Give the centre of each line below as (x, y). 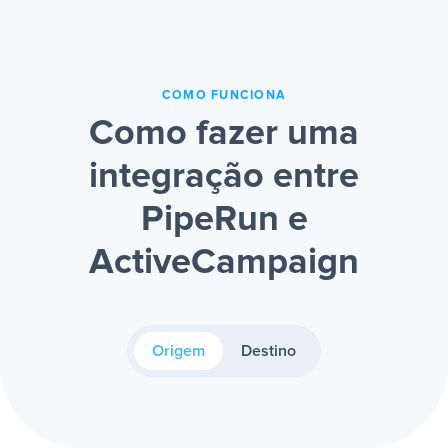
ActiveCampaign (224, 263)
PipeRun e (224, 220)
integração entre (224, 177)
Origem (178, 351)
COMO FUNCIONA (224, 96)
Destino (268, 351)
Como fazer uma (224, 134)
